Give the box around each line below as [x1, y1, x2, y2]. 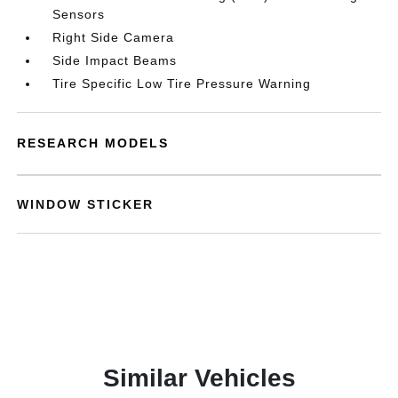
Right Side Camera [52, 30, 175, 44]
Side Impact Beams [52, 53, 178, 68]
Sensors [52, 7, 106, 21]
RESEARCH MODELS [17, 136, 170, 150]
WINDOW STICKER [17, 197, 155, 211]
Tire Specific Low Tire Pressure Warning [52, 76, 312, 91]
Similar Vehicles [102, 364, 296, 392]
